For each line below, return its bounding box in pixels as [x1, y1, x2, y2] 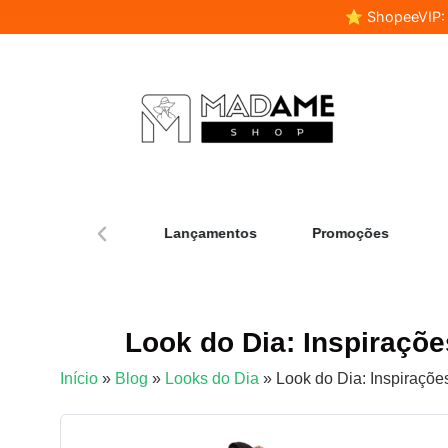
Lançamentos [160, 225, 254, 241]
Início [60, 370, 98, 387]
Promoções [308, 225, 386, 241]
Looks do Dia [165, 370, 259, 387]
